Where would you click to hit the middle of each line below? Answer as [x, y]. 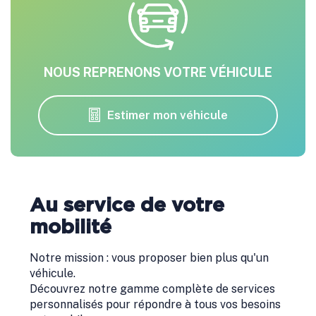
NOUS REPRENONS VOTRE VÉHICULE [158, 73]
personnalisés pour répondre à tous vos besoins [155, 305]
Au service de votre [127, 206]
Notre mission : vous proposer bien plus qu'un [149, 258]
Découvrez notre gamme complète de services [152, 289]
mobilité [71, 228]
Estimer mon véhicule [167, 115]
